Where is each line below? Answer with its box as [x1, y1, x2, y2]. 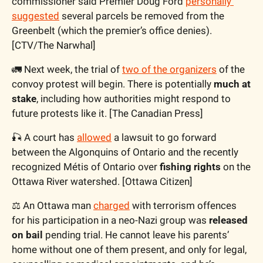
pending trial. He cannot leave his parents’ [43, 229, 229, 241]
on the [221, 161, 251, 173]
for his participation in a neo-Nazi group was [12, 214, 209, 227]
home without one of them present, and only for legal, [12, 244, 247, 256]
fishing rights [160, 161, 221, 173]
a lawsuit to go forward [112, 131, 217, 144]
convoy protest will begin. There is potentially [12, 78, 214, 90]
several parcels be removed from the [59, 10, 224, 22]
